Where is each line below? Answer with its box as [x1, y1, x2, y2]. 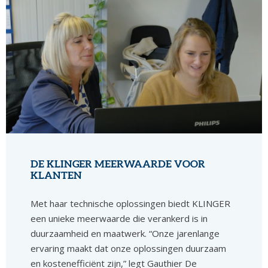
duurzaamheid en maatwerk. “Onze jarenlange [31, 227, 220, 239]
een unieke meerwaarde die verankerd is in [31, 212, 208, 224]
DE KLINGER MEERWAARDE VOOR [31, 158, 206, 169]
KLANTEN [31, 169, 83, 181]
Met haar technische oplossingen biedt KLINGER [31, 197, 231, 209]
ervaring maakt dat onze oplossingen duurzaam [31, 242, 227, 254]
